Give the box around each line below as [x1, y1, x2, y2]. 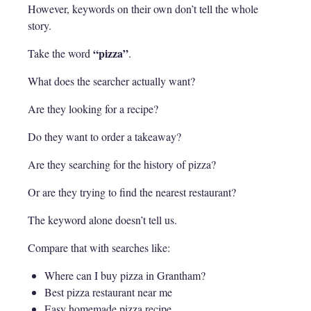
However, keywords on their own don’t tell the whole [28, 1, 258, 17]
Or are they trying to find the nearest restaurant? [28, 185, 236, 200]
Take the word [28, 46, 93, 61]
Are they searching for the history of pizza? [28, 157, 216, 172]
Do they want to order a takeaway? [28, 129, 181, 144]
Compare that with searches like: [28, 240, 170, 255]
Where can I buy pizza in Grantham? [44, 268, 205, 283]
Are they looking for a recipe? [28, 101, 158, 117]
